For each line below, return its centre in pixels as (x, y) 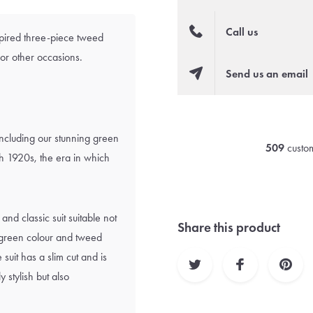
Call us (242, 32)
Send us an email (267, 74)
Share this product (229, 227)
